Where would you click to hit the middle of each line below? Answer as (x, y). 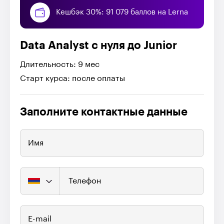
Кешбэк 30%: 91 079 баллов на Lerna (122, 12)
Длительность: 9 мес (60, 65)
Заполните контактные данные (104, 112)
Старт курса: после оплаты (72, 79)
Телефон (85, 181)
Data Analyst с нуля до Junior (98, 46)
